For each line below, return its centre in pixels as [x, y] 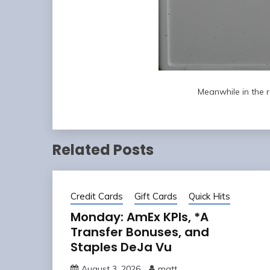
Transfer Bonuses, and [140, 232]
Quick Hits [209, 196]
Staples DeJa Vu [121, 247]
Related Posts [103, 149]
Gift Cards [156, 196]
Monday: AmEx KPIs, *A [140, 217]
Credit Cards [97, 196]
